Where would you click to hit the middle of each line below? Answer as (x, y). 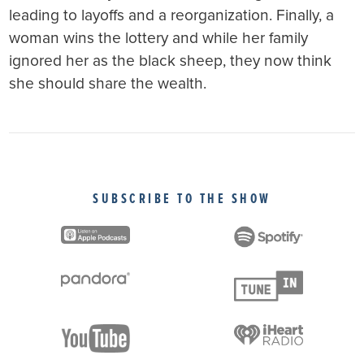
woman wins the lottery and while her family (159, 38)
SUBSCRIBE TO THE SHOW (182, 199)
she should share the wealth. (108, 84)
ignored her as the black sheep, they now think (171, 61)
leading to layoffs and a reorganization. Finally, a (172, 15)
